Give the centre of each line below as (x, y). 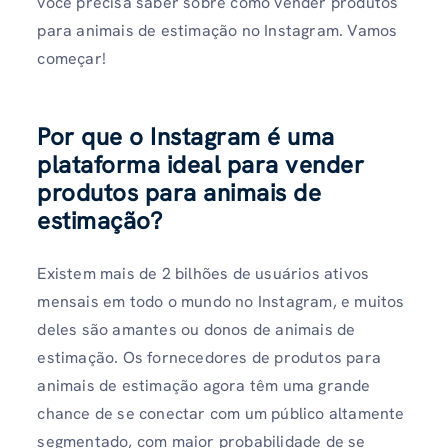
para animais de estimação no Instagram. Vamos (217, 30)
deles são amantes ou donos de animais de (196, 329)
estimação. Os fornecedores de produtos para (209, 357)
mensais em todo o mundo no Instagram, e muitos (221, 301)
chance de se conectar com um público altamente (221, 413)
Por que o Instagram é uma (186, 136)
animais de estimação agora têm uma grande (204, 385)
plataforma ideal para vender (201, 164)
